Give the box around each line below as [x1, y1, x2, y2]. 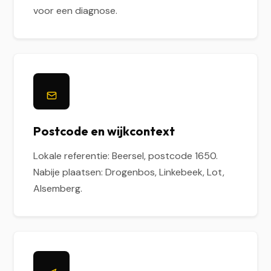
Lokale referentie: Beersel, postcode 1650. [33, 149, 218, 162]
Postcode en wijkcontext [33, 123, 175, 139]
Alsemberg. [33, 182, 83, 195]
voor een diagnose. [33, 4, 118, 17]
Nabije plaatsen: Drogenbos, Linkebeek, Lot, [33, 166, 225, 178]
